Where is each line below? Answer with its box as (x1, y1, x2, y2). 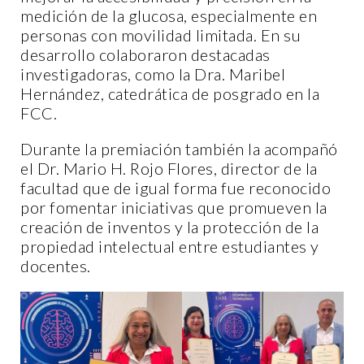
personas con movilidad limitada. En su (20, 24, 301, 45)
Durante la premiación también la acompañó (20, 138, 338, 158)
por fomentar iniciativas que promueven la (20, 197, 327, 217)
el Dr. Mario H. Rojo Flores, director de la (20, 158, 318, 178)
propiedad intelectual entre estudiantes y (20, 236, 319, 256)
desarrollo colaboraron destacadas (20, 44, 271, 64)
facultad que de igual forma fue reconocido (20, 177, 331, 197)
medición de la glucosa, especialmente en (20, 5, 317, 25)
